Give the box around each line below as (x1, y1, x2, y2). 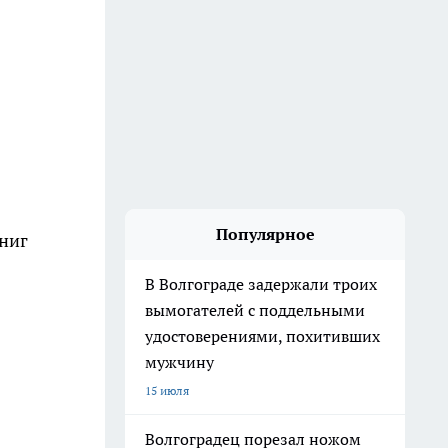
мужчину (145, 352, 218, 372)
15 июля (145, 383, 189, 398)
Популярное (215, 224, 315, 244)
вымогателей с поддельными (145, 300, 365, 320)
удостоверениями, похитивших (145, 326, 380, 346)
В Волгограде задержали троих (145, 274, 377, 294)
